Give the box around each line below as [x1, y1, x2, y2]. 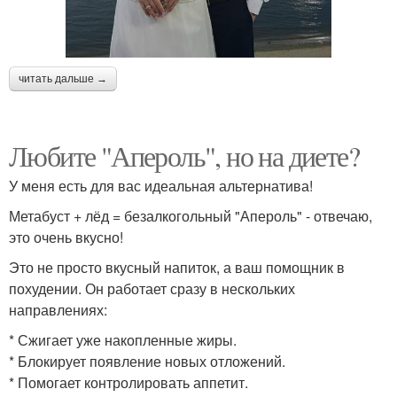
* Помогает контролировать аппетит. [9, 371, 248, 393]
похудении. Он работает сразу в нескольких [9, 277, 295, 299]
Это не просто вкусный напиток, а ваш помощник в [9, 256, 345, 277]
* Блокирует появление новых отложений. [9, 350, 285, 371]
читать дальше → [19, 72, 107, 85]
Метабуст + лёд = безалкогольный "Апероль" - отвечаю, [9, 205, 372, 226]
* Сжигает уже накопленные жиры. [9, 329, 237, 350]
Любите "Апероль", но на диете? [9, 136, 359, 175]
